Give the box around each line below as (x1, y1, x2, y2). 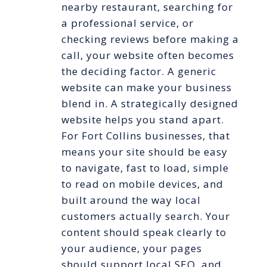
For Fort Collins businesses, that (61, 129, 230, 143)
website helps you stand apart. (61, 113, 224, 127)
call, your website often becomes (61, 48, 234, 63)
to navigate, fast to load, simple (61, 161, 229, 175)
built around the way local (61, 193, 201, 207)
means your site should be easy (61, 145, 228, 159)
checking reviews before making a (61, 32, 239, 46)
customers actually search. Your (61, 209, 230, 223)
